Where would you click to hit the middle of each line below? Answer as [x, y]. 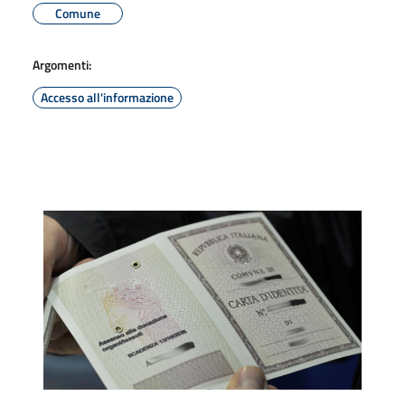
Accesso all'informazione [107, 97]
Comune [78, 13]
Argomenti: [62, 64]
